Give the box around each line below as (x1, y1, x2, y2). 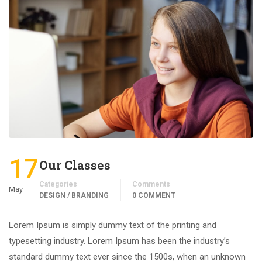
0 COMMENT (132, 191, 175, 199)
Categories (39, 180, 77, 188)
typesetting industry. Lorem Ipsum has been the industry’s (9, 235, 230, 246)
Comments (132, 180, 170, 188)
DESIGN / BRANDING (39, 191, 109, 199)
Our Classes (39, 156, 111, 173)
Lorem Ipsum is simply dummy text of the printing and (9, 219, 216, 230)
